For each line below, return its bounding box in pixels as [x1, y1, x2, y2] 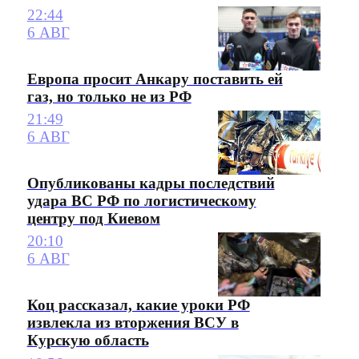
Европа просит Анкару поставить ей [26, 70, 283, 87]
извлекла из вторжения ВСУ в [26, 314, 239, 332]
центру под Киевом [26, 210, 160, 228]
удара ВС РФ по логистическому [26, 192, 256, 210]
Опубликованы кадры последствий [26, 175, 275, 192]
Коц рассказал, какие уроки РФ [26, 296, 250, 314]
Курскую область [26, 332, 149, 349]
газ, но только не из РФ [26, 87, 192, 105]
